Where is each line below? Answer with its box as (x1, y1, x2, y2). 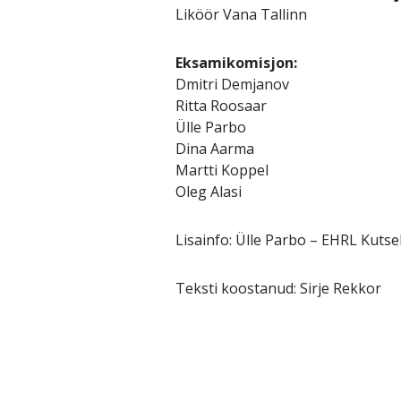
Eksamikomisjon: (175, 52, 297, 73)
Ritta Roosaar (175, 95, 267, 115)
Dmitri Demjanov (175, 73, 289, 94)
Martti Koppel (175, 159, 269, 180)
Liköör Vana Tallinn (175, 4, 307, 24)
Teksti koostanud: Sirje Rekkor (175, 277, 381, 298)
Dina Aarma (175, 138, 254, 158)
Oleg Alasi (175, 181, 242, 201)
